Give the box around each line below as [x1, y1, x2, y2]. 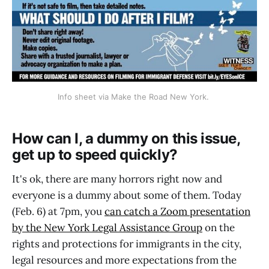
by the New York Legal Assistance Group [12, 220, 202, 234]
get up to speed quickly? [12, 146, 181, 164]
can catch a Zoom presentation [104, 204, 250, 218]
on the [202, 220, 235, 234]
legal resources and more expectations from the [12, 253, 237, 267]
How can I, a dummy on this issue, [12, 130, 240, 148]
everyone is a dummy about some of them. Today [12, 188, 241, 202]
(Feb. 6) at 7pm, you [12, 204, 104, 218]
